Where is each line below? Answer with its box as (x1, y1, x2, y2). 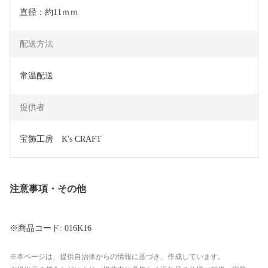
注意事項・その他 (10, 184, 86, 194)
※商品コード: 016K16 (10, 224, 92, 233)
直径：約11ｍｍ (20, 8, 78, 17)
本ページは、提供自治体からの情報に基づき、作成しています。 (17, 252, 225, 261)
